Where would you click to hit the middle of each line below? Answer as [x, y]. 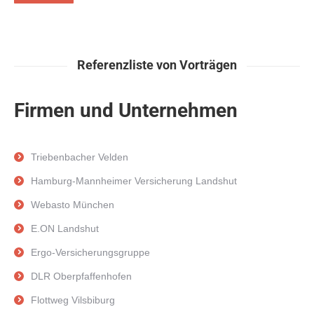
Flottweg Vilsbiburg [73, 300]
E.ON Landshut [65, 228]
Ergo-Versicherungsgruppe [90, 252]
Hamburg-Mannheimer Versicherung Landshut [134, 181]
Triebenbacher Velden [80, 157]
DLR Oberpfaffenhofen [81, 276]
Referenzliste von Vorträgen [157, 65]
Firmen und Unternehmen [126, 110]
